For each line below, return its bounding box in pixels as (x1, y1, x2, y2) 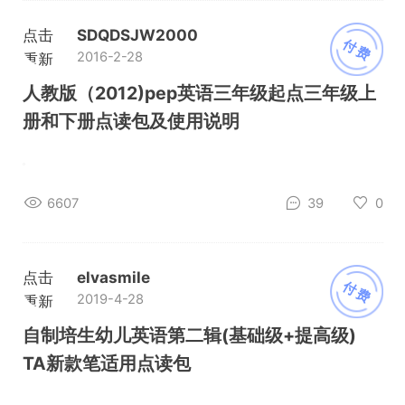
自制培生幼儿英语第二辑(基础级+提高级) (22, 325, 356, 347)
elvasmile (76, 268, 150, 287)
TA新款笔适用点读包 (22, 353, 191, 375)
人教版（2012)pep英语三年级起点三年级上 (22, 82, 376, 105)
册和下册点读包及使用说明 (22, 110, 240, 133)
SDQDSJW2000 (76, 25, 198, 45)
